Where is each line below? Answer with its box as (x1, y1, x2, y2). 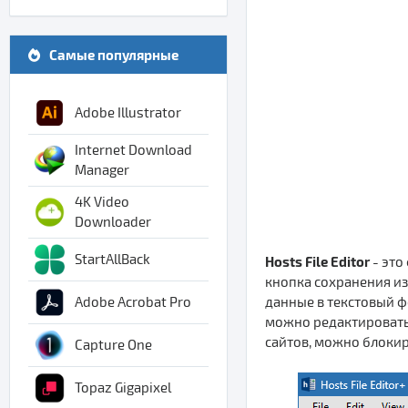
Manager (75, 162, 129, 178)
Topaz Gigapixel (75, 380, 171, 396)
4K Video (75, 194, 129, 210)
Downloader (75, 214, 151, 230)
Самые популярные (49, 46, 178, 63)
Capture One (75, 337, 152, 353)
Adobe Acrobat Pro (75, 294, 191, 311)
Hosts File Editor (265, 252, 370, 270)
